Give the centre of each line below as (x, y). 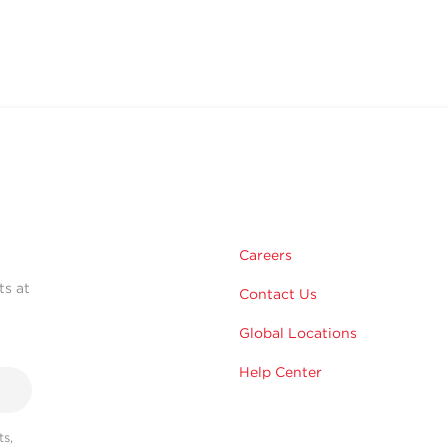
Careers (265, 255)
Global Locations (298, 333)
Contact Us (278, 294)
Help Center (280, 372)
